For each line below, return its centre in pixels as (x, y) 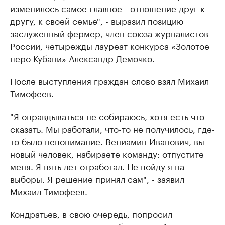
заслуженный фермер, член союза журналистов (109, 33)
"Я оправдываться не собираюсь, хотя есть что (107, 116)
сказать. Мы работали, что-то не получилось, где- (113, 128)
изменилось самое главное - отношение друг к (107, 8)
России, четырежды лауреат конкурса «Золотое (110, 45)
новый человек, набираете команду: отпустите (107, 153)
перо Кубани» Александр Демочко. (82, 58)
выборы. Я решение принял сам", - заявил (97, 178)
